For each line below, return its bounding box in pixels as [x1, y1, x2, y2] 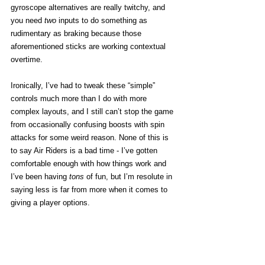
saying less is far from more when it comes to [11, 185, 170, 195]
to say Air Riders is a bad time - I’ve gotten [11, 146, 160, 156]
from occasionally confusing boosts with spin [11, 120, 167, 130]
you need [11, 16, 44, 25]
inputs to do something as [56, 16, 150, 25]
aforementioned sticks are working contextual [11, 42, 168, 51]
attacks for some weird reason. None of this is [11, 133, 171, 143]
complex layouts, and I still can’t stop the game [11, 107, 176, 117]
